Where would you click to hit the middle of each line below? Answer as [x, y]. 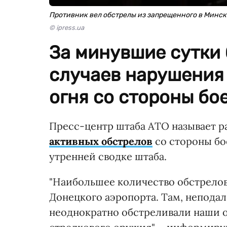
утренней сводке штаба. [108, 156]
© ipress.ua [67, 27]
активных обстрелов [101, 141]
